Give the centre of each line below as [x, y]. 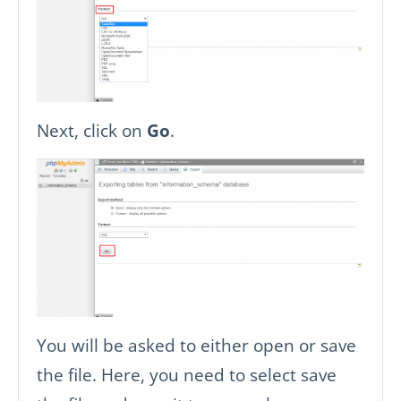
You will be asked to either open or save [196, 345]
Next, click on [92, 131]
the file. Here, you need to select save [187, 374]
